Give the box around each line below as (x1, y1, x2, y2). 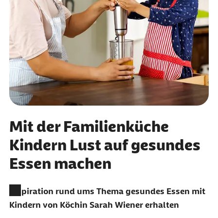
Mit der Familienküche (9, 117, 169, 135)
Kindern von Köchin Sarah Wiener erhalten (9, 200, 179, 210)
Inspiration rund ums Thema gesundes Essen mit (9, 186, 205, 196)
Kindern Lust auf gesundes (9, 136, 200, 154)
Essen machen (9, 154, 111, 172)
